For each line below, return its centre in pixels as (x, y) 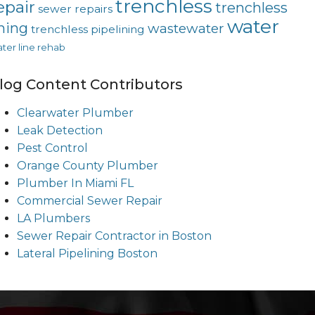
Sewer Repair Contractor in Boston (114, 236)
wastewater (186, 29)
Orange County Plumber (87, 166)
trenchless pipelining (88, 30)
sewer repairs (75, 9)
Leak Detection (59, 131)
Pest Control (52, 148)
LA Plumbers (53, 219)
